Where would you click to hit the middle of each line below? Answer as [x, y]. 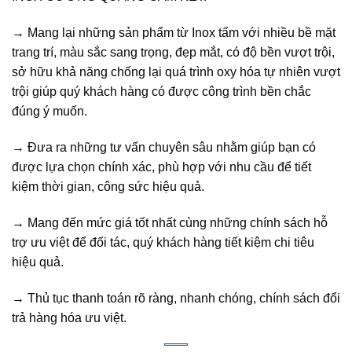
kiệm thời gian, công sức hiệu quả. [108, 186]
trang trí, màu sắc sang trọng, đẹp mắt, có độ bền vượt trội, [173, 53]
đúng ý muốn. [49, 112]
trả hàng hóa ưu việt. [69, 317]
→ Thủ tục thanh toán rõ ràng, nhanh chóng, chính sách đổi [176, 298]
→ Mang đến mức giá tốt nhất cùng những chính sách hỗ [170, 222]
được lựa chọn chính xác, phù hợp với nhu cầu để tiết [161, 167]
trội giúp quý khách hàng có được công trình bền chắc [161, 92]
